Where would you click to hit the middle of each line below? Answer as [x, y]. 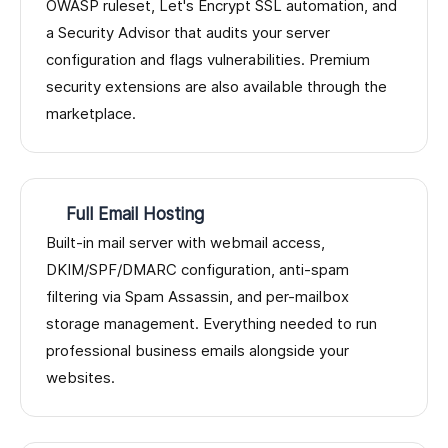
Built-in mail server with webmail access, [185, 243]
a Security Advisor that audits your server [188, 33]
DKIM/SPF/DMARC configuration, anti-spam [197, 270]
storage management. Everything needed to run [211, 324]
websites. [80, 378]
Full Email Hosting [135, 214]
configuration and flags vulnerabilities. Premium [208, 60]
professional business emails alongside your [197, 351]
